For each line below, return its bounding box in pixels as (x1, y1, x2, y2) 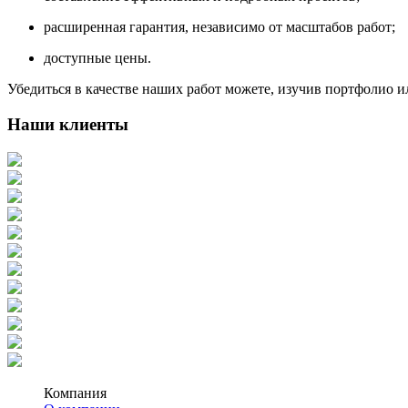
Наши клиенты (7, 114, 128, 134)
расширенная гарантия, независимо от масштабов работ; (44, 19, 395, 36)
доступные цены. (44, 50, 151, 66)
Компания (44, 384, 107, 401)
